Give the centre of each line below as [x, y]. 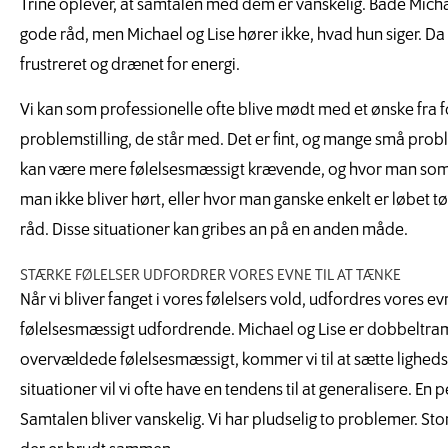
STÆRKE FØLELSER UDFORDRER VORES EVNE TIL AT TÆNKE [210, 275]
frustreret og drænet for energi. [130, 66]
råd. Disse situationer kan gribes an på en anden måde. [214, 230]
